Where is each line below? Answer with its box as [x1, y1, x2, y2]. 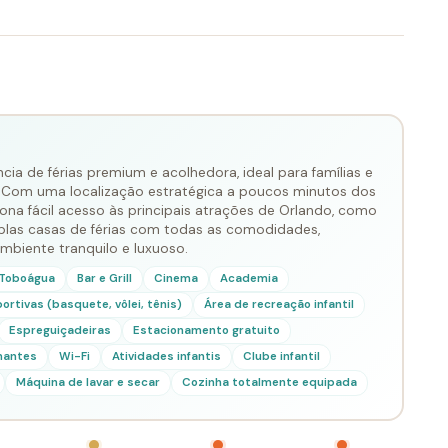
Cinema [153, 270, 198, 286]
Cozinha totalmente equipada [181, 374, 357, 390]
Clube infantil [242, 348, 320, 364]
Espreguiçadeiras [8, 322, 111, 338]
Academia [219, 270, 278, 286]
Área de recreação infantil [203, 296, 354, 312]
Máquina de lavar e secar [15, 374, 160, 390]
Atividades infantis [111, 348, 221, 364]
